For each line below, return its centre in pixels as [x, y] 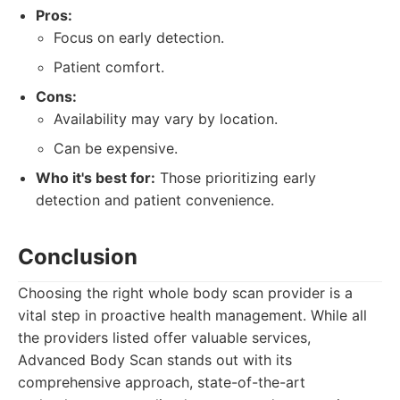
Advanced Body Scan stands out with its [155, 360]
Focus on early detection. [139, 37]
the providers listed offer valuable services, [164, 337]
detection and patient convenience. [155, 200]
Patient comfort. [109, 67]
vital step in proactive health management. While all [192, 315]
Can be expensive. [116, 148]
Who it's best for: [96, 178]
